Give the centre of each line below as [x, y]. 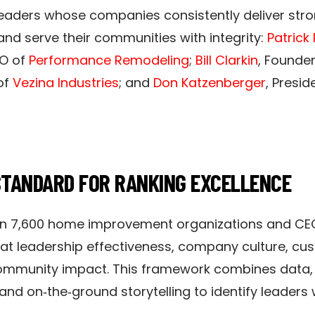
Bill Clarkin [227, 60]
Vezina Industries [66, 82]
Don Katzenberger [210, 82]
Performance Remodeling [109, 60]
